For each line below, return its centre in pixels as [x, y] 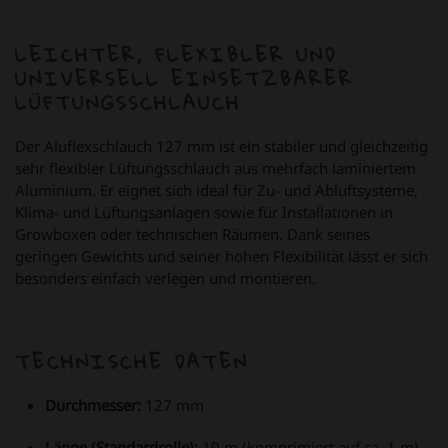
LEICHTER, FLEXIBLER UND [176, 54]
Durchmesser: [93, 404]
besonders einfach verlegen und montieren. [165, 277]
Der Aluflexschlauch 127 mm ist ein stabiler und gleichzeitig [221, 145]
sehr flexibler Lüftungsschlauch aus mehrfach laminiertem [215, 167]
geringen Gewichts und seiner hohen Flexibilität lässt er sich [221, 255]
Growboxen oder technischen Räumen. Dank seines [192, 233]
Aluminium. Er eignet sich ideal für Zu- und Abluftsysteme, [216, 189]
